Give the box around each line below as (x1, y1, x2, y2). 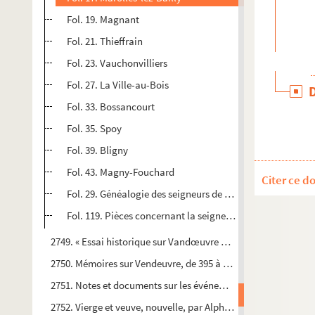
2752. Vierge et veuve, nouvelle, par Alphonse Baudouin (51, 300, 290, 314)
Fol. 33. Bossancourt (67, 100, 155, 113)
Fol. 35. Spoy (67, 122, 122, 135)
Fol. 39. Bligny (67, 143, 128, 157)
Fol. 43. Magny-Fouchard (67, 165, 174, 179)
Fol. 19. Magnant (67, 13, 139, 26)
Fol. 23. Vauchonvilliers (67, 56, 167, 70)
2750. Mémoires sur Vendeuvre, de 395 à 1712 (51, 257, 243, 270)
